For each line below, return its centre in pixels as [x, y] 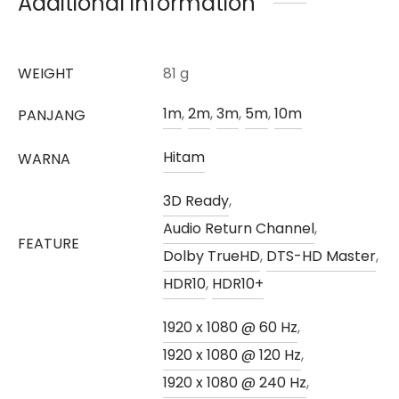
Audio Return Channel [239, 228]
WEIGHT [46, 73]
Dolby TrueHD [212, 256]
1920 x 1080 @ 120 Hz [232, 354]
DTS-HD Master [321, 256]
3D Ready [196, 200]
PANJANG [52, 115]
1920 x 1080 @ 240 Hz [235, 382]
